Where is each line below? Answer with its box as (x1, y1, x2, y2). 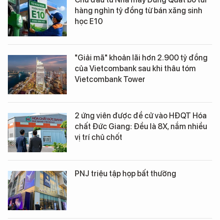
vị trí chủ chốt (75, 132, 122, 142)
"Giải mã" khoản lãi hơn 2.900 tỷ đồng (75, 53, 208, 62)
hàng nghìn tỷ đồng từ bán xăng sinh (75, 5, 202, 15)
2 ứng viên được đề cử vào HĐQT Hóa (75, 110, 207, 120)
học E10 (75, 16, 103, 26)
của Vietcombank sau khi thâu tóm (75, 63, 196, 73)
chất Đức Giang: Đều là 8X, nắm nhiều (75, 121, 207, 131)
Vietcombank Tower (75, 74, 145, 84)
